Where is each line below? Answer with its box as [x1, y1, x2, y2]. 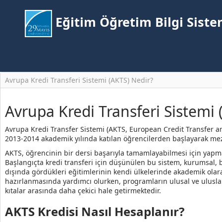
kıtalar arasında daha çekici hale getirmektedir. [5, 186, 161, 195]
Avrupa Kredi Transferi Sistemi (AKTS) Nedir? [5, 75, 153, 85]
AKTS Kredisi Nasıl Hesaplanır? [5, 203, 184, 220]
